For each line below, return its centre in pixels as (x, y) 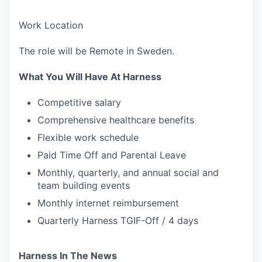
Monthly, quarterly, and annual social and (128, 173)
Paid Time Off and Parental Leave (112, 155)
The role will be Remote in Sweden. (96, 51)
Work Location (51, 25)
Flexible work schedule (88, 137)
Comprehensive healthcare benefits (116, 120)
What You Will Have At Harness (90, 77)
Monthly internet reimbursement (108, 203)
